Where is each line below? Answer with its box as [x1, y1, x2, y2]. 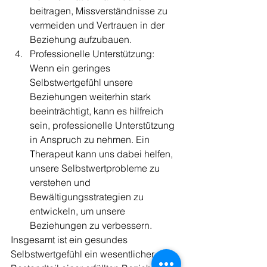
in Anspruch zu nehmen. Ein [30, 133, 152, 145]
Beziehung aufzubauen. [30, 33, 132, 45]
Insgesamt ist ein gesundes [11, 234, 130, 246]
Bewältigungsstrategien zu [30, 191, 146, 203]
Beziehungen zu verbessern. [30, 219, 152, 231]
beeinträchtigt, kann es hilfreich [30, 105, 166, 117]
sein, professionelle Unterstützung [30, 119, 177, 131]
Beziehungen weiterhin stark [30, 91, 153, 103]
